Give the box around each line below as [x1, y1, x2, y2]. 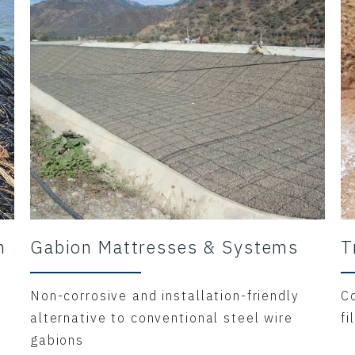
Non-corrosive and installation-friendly [30, 288, 300, 303]
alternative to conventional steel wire [30, 310, 293, 326]
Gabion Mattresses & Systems [30, 235, 300, 258]
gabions [30, 332, 85, 348]
